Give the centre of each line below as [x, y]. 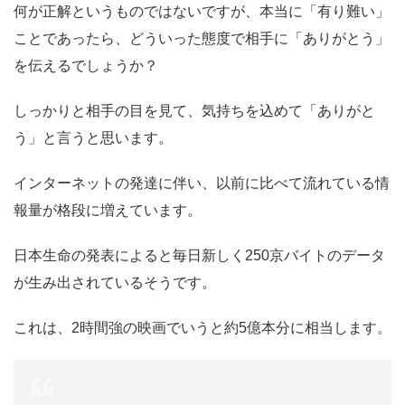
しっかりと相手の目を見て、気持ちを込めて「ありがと [194, 111]
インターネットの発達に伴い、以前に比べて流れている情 [202, 184]
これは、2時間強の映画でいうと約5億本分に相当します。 [202, 328]
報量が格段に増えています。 [108, 211]
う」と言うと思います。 [93, 138]
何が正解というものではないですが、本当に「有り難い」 [202, 12]
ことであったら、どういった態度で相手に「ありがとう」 [202, 39]
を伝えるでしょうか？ [86, 66]
